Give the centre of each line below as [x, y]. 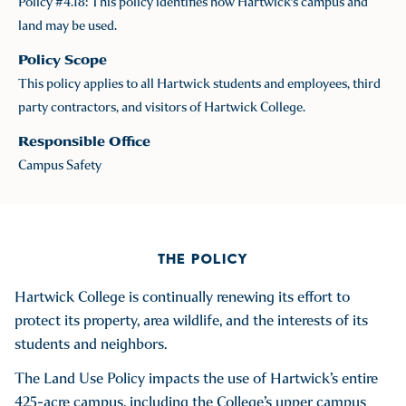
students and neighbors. [91, 343]
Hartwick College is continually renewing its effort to [182, 296]
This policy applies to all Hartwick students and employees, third [199, 83]
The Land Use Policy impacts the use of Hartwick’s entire [196, 378]
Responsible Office [84, 141]
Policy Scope [63, 59]
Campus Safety [60, 164]
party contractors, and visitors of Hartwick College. [162, 106]
